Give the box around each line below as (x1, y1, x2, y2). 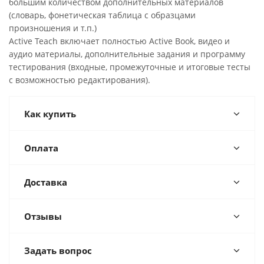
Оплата (24, 142, 58, 154)
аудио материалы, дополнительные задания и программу (9, 48, 245, 60)
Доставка (24, 176, 67, 188)
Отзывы (24, 210, 62, 222)
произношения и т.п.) (9, 22, 97, 34)
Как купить (24, 108, 76, 120)
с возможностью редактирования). (9, 74, 150, 85)
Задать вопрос (24, 245, 92, 256)
